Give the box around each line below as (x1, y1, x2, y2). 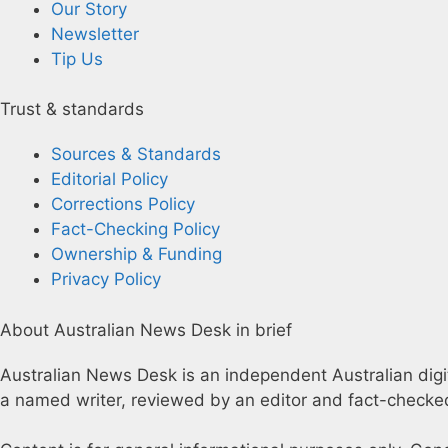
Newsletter (51, 23, 139, 44)
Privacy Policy (51, 269, 161, 289)
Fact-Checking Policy (51, 219, 220, 239)
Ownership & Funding (51, 244, 222, 264)
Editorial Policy (51, 169, 168, 189)
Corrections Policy (51, 194, 195, 214)
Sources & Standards (51, 144, 221, 164)
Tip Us (51, 48, 103, 69)
